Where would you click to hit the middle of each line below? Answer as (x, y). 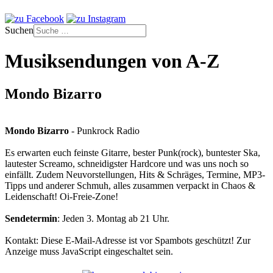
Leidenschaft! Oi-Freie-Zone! (62, 196)
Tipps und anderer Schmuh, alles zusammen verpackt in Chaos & (130, 185)
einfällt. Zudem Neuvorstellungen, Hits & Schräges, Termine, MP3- (135, 174)
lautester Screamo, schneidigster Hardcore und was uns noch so (127, 163)
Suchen (19, 30)
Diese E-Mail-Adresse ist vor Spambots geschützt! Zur (146, 240)
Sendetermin (31, 218)
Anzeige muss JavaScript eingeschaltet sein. (89, 251)
